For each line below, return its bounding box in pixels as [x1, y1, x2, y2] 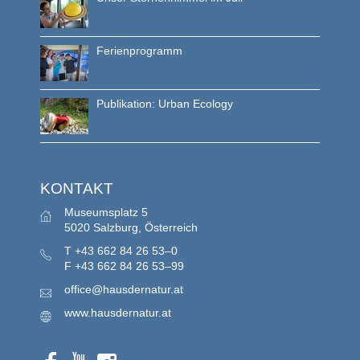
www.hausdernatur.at [64, 305, 171, 319]
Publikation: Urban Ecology [96, 96, 233, 110]
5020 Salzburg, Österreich [64, 220, 198, 234]
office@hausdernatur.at [64, 282, 183, 296]
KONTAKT [40, 179, 113, 197]
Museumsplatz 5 [64, 205, 148, 219]
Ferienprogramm [96, 43, 182, 57]
